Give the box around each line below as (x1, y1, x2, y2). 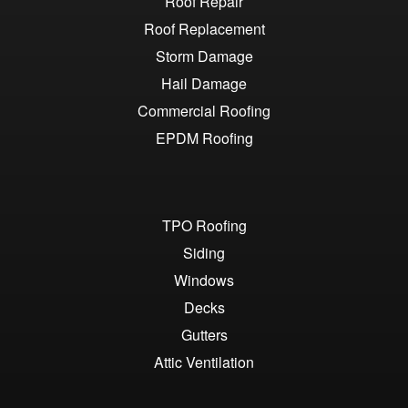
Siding (183, 242, 225, 264)
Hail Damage (161, 73, 247, 95)
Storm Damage (155, 46, 253, 67)
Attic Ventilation (154, 352, 254, 373)
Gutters (180, 324, 228, 346)
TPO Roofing (161, 215, 247, 237)
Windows (174, 270, 234, 291)
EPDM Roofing (155, 127, 253, 149)
